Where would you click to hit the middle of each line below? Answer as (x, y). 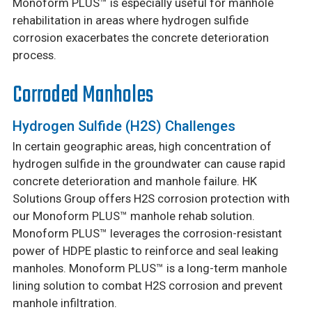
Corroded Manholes (83, 96)
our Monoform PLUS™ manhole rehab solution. (133, 216)
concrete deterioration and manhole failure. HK (134, 181)
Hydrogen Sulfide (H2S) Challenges (124, 126)
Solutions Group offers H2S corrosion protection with (151, 199)
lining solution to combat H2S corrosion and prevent (147, 286)
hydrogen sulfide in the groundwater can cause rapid (149, 164)
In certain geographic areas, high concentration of (142, 147)
